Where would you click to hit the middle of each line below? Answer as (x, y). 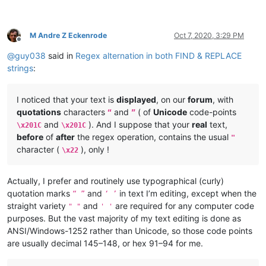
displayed (136, 99)
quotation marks (40, 193)
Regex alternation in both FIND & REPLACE (159, 55)
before (30, 137)
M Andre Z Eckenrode (68, 35)
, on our (172, 99)
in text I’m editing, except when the (187, 193)
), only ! (94, 149)
